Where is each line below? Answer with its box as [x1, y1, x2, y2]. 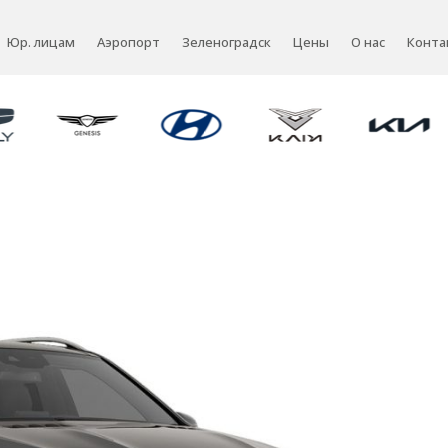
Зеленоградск [182, 33, 271, 51]
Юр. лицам [7, 33, 75, 51]
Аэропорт [97, 33, 160, 51]
